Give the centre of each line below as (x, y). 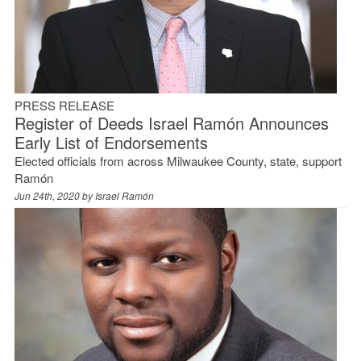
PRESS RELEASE (64, 105)
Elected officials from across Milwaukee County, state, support (178, 160)
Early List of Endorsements (111, 142)
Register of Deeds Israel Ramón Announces (171, 122)
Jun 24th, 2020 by (54, 195)
